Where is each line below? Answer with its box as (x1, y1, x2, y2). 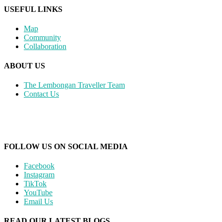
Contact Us (24, 90, 59, 99)
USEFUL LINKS (4, 4, 62, 13)
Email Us (24, 197, 53, 206)
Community (24, 33, 61, 42)
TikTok (24, 179, 47, 188)
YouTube (24, 188, 53, 197)
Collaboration (24, 42, 66, 51)
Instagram (24, 170, 55, 179)
